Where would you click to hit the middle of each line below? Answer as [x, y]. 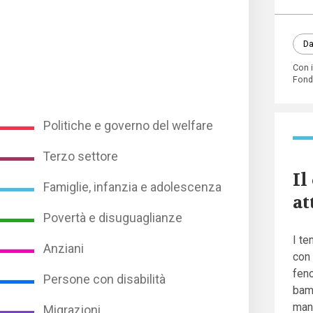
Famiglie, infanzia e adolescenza [133, 187]
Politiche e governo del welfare [129, 125]
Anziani [64, 248]
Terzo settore [81, 156]
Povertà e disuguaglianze [113, 218]
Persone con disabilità [105, 279]
